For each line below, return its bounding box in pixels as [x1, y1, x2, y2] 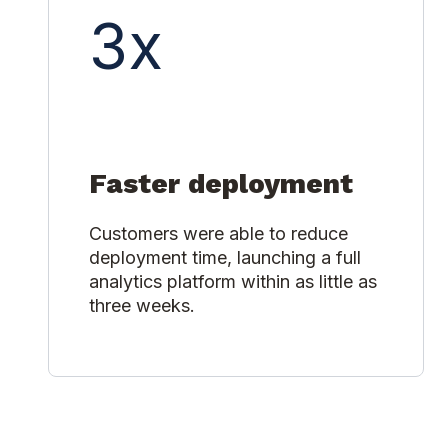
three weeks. [89, 295, 195, 317]
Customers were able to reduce [89, 223, 348, 245]
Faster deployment [89, 167, 353, 201]
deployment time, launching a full [89, 247, 361, 269]
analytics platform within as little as [89, 271, 377, 293]
